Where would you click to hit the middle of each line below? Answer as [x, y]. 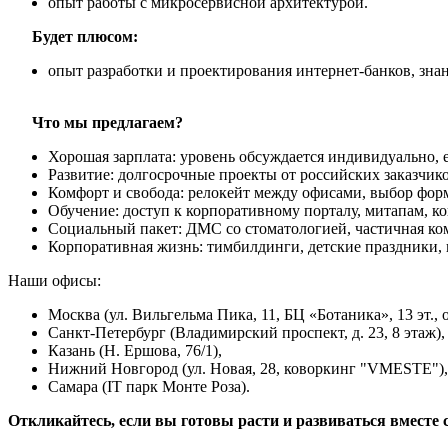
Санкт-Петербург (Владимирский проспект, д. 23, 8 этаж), [246, 333]
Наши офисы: [54, 281]
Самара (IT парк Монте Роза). [149, 387]
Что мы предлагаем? [95, 123]
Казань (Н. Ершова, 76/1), [135, 351]
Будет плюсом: [73, 37]
